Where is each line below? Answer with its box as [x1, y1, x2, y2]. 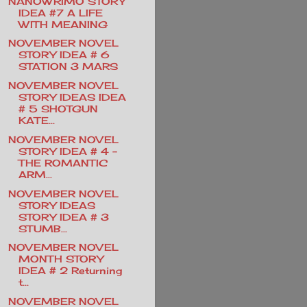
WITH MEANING [18, 18, 108, 30]
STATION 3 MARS [18, 60, 118, 73]
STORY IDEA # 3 [18, 210, 109, 223]
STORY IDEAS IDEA [18, 91, 126, 103]
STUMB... [18, 222, 67, 234]
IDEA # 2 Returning [18, 265, 122, 277]
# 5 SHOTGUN [18, 103, 98, 115]
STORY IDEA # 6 [18, 49, 110, 61]
